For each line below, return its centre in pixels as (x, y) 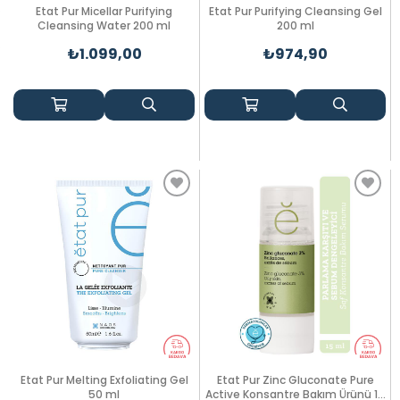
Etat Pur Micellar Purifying (104, 11)
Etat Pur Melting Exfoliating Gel (104, 380)
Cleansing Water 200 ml (104, 25)
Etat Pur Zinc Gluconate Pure (295, 380)
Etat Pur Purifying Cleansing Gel (295, 11)
